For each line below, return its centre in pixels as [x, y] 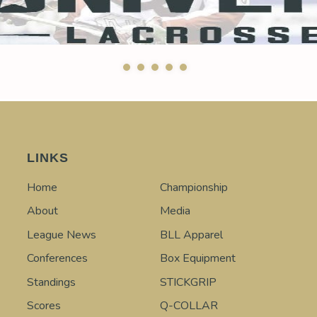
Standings [51, 282]
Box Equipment [197, 259]
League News [61, 235]
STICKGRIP [188, 282]
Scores [44, 306]
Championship [194, 187]
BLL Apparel [191, 235]
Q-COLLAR [189, 306]
